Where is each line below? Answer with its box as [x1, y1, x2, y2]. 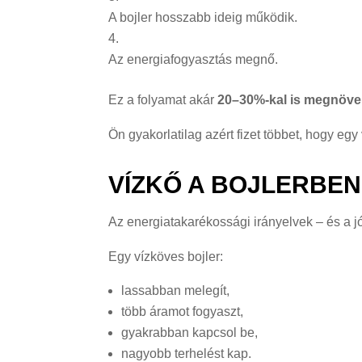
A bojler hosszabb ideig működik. [108, 10, 298, 24]
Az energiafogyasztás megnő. [108, 52, 279, 66]
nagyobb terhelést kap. [121, 346, 252, 360]
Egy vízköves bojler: [108, 249, 224, 263]
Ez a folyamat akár [108, 92, 218, 107]
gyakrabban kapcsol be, [121, 325, 259, 339]
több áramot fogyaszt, [121, 304, 244, 318]
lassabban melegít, [121, 283, 230, 297]
